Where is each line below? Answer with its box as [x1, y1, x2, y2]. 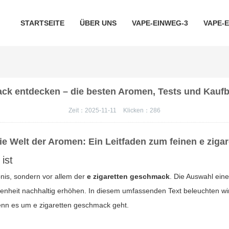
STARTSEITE [20, 19, 64, 27]
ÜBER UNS [79, 19, 117, 27]
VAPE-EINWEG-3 [131, 19, 188, 27]
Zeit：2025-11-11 [68, 107, 118, 114]
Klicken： [123, 107, 150, 114]
